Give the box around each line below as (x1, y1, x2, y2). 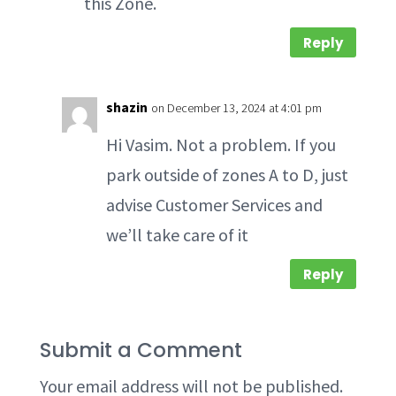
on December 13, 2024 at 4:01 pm (150, 100, 322, 116)
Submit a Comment (39, 336, 242, 364)
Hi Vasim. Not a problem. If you (105, 133, 336, 156)
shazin (105, 98, 148, 116)
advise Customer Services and (105, 194, 323, 216)
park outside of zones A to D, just (105, 164, 348, 186)
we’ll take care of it (105, 224, 248, 246)
